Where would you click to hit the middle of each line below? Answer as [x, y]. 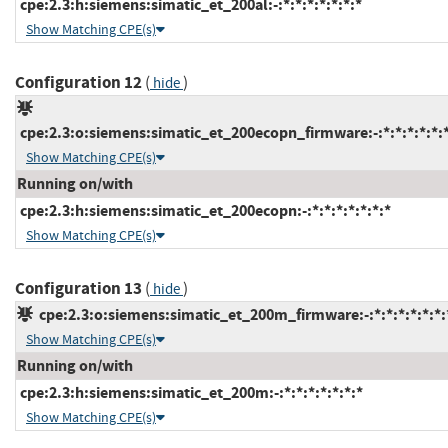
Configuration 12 [78, 82]
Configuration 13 [78, 288]
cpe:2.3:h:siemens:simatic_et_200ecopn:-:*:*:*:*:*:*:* [204, 210]
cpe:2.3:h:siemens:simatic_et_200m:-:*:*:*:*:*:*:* [190, 392]
